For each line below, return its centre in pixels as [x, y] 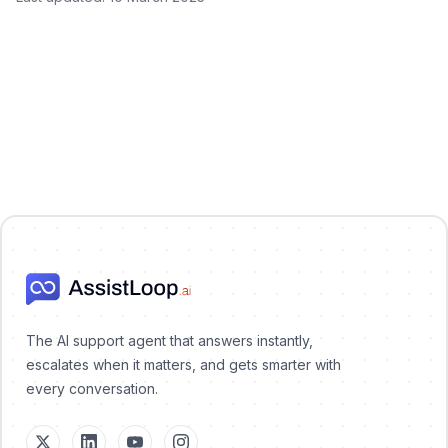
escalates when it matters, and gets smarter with [183, 364]
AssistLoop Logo [88, 284]
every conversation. [92, 388]
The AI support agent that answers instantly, [169, 340]
